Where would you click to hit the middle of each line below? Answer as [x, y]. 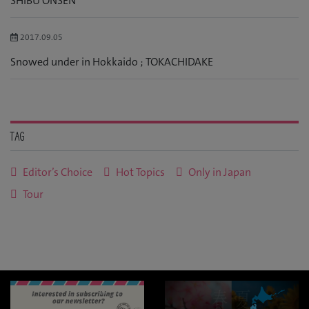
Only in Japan [220, 172]
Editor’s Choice [58, 172]
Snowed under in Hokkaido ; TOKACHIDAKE [112, 62]
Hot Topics [140, 172]
